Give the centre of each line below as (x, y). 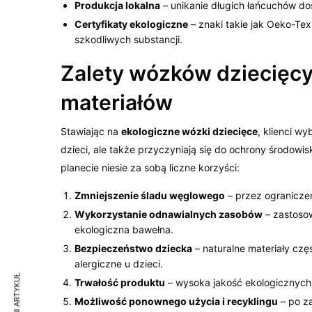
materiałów (117, 102)
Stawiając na (91, 131)
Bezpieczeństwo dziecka (133, 248)
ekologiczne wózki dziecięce (190, 131)
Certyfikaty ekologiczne (131, 24)
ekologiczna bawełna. (124, 229)
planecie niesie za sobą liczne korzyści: (150, 167)
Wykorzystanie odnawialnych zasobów (169, 214)
